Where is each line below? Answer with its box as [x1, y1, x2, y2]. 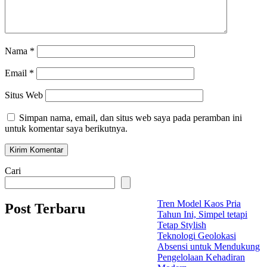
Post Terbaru [5, 200, 85, 216]
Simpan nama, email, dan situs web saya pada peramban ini [19, 112, 242, 123]
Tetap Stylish [157, 219, 206, 230]
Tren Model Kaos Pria [157, 198, 241, 209]
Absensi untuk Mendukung [157, 241, 260, 252]
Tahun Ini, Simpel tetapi [157, 209, 247, 219]
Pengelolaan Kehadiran [157, 252, 245, 262]
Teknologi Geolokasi [157, 230, 236, 241]
